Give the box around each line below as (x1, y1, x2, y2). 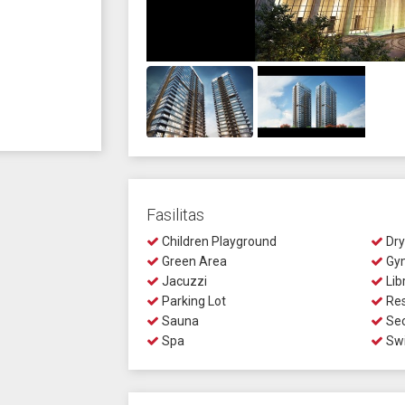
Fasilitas (146, 205, 204, 224)
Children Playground (158, 234, 277, 249)
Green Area (158, 254, 227, 268)
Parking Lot (158, 294, 226, 308)
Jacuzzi (158, 274, 207, 288)
